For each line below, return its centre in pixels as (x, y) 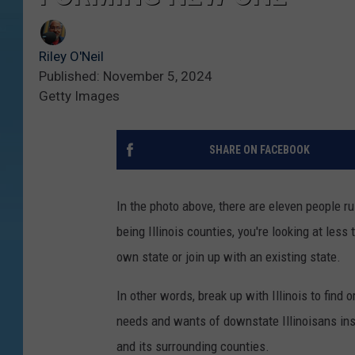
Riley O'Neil (71, 57)
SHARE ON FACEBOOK (259, 150)
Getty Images (79, 96)
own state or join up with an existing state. (229, 257)
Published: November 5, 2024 (126, 76)
